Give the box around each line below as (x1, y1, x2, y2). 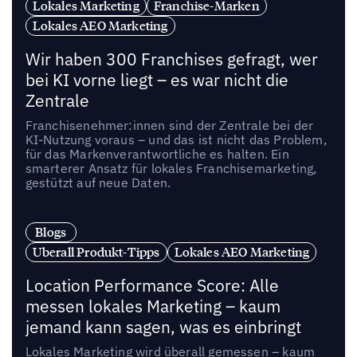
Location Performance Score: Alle (25, 274, 279, 296)
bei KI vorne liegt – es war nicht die (25, 69, 288, 92)
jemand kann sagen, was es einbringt (25, 316, 301, 338)
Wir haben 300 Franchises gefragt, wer (25, 49, 318, 71)
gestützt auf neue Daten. (25, 175, 171, 191)
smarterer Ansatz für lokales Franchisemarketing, (25, 160, 317, 177)
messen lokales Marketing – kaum (25, 295, 280, 317)
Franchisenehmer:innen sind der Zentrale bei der (25, 117, 314, 134)
